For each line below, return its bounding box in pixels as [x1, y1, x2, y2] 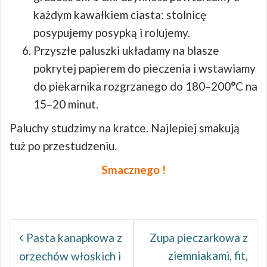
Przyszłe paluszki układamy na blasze [33, 43, 219, 57]
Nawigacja [9, 216, 57, 235]
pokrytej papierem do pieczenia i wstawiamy [33, 61, 256, 75]
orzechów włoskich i [19, 249, 121, 263]
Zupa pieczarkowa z [150, 230, 248, 244]
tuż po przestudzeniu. [10, 138, 117, 153]
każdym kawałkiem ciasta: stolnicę [33, 7, 206, 21]
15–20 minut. [33, 97, 98, 111]
